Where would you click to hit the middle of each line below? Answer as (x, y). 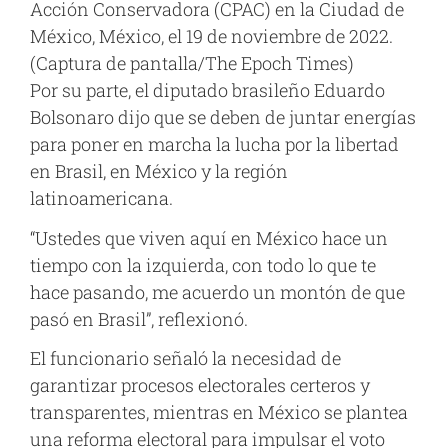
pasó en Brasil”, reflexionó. (139, 318)
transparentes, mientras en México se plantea (219, 412)
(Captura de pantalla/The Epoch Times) (192, 63)
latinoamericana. (101, 198)
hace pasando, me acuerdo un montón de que (217, 291)
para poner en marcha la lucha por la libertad (214, 144)
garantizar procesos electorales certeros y (200, 385)
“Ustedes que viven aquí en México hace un (209, 237)
